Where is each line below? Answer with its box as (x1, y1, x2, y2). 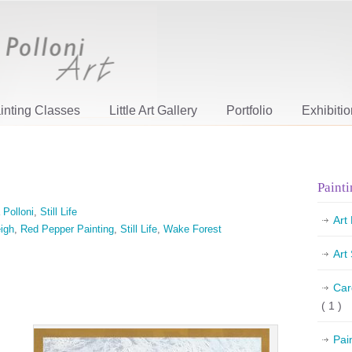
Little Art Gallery (109, 104, 197, 117)
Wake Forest (163, 223, 222, 235)
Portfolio (226, 104, 273, 117)
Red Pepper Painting (20, 223, 114, 235)
